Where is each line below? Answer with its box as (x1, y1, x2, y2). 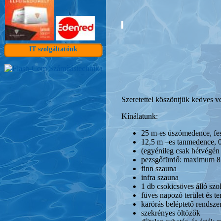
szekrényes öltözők (141, 208, 200, 217)
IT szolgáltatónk (29, 45, 77, 53)
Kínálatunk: (121, 111, 158, 120)
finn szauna (141, 164, 177, 173)
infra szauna (141, 173, 179, 182)
